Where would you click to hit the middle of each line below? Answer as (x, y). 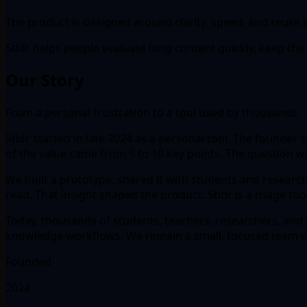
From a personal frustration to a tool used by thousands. (153, 113)
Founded (28, 262)
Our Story (45, 80)
